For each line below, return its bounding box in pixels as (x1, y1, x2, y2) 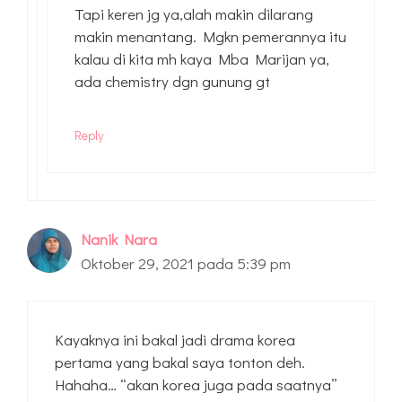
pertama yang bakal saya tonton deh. (55, 351, 305, 372)
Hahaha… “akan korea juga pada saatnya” (55, 373, 337, 395)
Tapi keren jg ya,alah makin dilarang (74, 4, 313, 25)
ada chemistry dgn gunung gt (74, 71, 270, 92)
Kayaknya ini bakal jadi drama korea (55, 328, 295, 350)
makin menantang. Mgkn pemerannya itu (74, 26, 346, 48)
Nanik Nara (81, 229, 157, 250)
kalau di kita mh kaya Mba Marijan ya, (74, 48, 329, 70)
